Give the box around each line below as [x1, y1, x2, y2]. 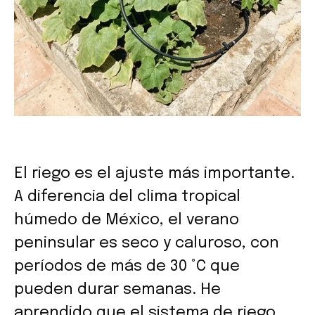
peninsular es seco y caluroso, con [14, 235, 279, 251]
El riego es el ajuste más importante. [14, 165, 295, 181]
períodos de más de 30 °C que [14, 258, 240, 274]
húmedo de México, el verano [14, 212, 239, 228]
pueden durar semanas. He [14, 281, 221, 297]
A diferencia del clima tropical [14, 188, 240, 205]
